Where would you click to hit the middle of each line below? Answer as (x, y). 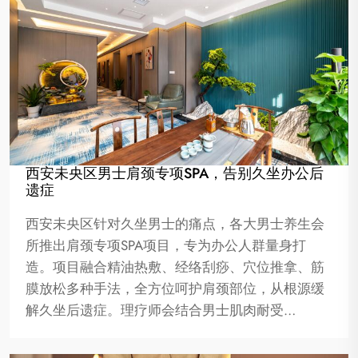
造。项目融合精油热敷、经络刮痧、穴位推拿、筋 (175, 267)
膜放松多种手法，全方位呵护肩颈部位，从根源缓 (175, 288)
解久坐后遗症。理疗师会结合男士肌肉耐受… (161, 310)
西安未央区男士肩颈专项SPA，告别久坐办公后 (175, 173)
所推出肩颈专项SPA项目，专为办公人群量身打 (166, 245)
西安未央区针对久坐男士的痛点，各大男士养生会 (175, 223)
